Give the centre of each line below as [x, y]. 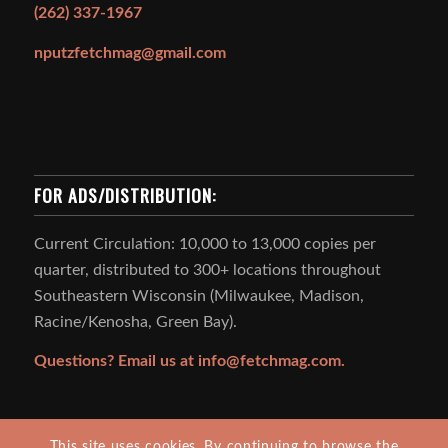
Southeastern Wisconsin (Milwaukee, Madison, [198, 295]
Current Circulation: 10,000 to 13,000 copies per [204, 243]
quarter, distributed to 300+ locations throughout [207, 269]
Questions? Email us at [115, 361]
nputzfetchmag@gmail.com [129, 52]
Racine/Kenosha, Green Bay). [135, 321]
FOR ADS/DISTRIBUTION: [124, 194]
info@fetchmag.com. [271, 361]
